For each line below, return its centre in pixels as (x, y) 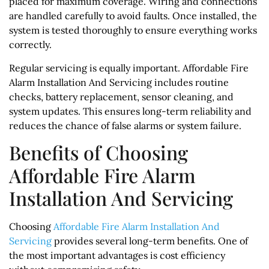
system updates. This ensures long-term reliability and (130, 111)
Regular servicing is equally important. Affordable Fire (129, 68)
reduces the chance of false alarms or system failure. (125, 125)
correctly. (30, 45)
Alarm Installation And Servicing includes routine (119, 82)
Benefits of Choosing (98, 152)
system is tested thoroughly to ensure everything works (133, 30)
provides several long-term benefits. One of (150, 240)
